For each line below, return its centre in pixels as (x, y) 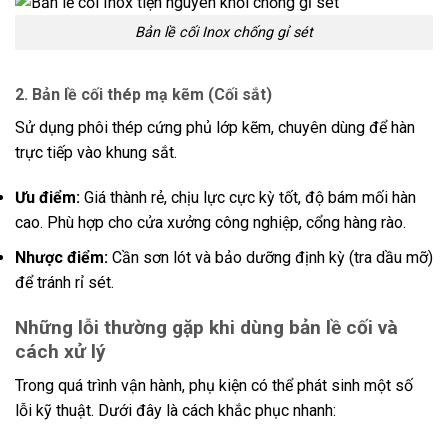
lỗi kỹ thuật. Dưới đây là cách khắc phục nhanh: (175, 411)
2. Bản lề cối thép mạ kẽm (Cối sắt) (143, 94)
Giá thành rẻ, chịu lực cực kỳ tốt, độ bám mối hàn (248, 198)
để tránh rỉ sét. (64, 283)
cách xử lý (60, 351)
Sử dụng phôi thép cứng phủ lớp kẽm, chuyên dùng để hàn (215, 127)
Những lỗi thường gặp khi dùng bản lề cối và (206, 327)
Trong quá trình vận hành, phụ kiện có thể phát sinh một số (214, 386)
